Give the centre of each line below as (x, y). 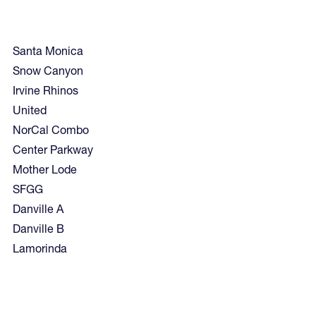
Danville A (38, 208)
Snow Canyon (48, 70)
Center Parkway (53, 149)
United (30, 110)
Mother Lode (45, 169)
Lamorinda (40, 248)
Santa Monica (48, 50)
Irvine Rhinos (45, 90)
